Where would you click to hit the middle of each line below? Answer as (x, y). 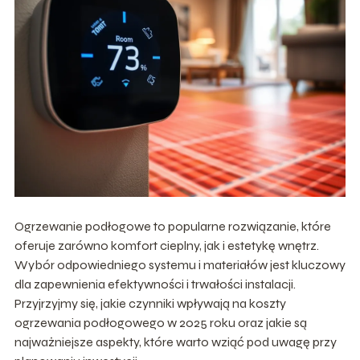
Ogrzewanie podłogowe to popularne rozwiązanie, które (172, 227)
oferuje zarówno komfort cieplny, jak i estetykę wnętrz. (166, 246)
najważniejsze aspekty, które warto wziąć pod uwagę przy (175, 342)
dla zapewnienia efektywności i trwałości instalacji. (155, 284)
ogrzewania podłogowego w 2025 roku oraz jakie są (160, 323)
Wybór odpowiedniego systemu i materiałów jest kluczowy (180, 265)
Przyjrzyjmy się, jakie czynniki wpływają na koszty (150, 304)
